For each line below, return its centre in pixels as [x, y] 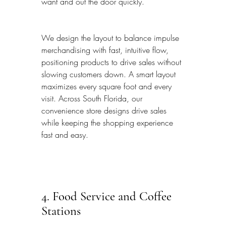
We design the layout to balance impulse [111, 38]
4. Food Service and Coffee [108, 196]
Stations [61, 211]
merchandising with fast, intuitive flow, [106, 50]
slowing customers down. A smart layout [110, 74]
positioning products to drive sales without [112, 62]
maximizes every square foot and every [108, 86]
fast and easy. [65, 134]
